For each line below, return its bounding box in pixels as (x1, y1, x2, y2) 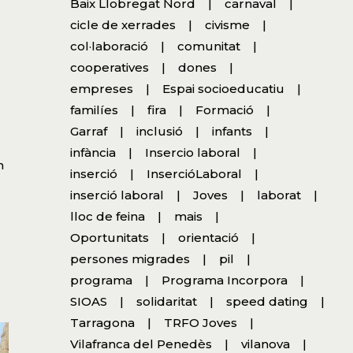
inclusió (136, 123, 183, 139)
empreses (69, 80, 133, 96)
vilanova (240, 336, 290, 351)
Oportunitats (69, 229, 149, 245)
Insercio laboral (144, 144, 240, 160)
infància (69, 144, 116, 160)
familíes (69, 102, 118, 117)
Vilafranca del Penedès (69, 336, 212, 351)
